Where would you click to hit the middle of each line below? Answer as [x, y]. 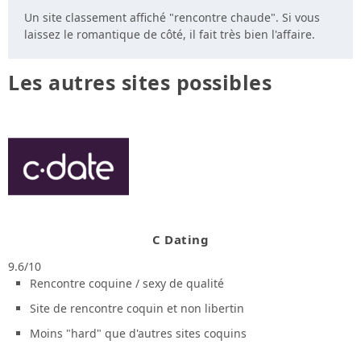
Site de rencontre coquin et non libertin [137, 308]
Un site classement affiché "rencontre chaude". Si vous [172, 18]
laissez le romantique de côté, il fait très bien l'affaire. [170, 35]
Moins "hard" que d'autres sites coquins [138, 333]
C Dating [180, 240]
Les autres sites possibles [140, 83]
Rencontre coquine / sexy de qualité [127, 284]
